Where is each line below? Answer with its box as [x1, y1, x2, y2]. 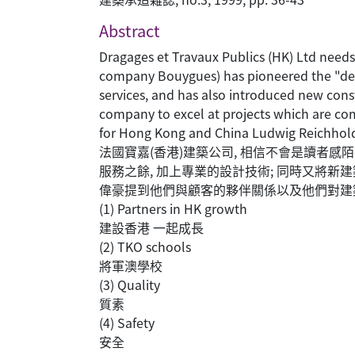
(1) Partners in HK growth [99, 199, 247, 218]
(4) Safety [99, 313, 155, 332]
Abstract [99, 19, 160, 42]
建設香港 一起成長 [99, 218, 204, 237]
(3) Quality [99, 275, 160, 294]
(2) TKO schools [99, 237, 191, 256]
